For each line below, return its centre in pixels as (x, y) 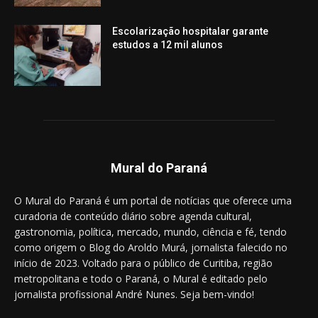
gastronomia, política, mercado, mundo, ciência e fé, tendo (150, 232)
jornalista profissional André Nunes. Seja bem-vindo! (134, 295)
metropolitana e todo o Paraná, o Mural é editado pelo (141, 279)
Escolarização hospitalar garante (191, 32)
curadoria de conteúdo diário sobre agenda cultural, (133, 216)
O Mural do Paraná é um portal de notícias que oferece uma (153, 201)
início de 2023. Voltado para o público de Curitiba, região (143, 263)
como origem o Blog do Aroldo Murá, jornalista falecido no (151, 248)
